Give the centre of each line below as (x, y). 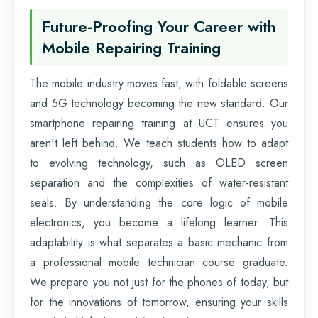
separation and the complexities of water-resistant (159, 182)
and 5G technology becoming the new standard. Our (159, 103)
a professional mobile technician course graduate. (159, 262)
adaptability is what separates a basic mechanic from (159, 242)
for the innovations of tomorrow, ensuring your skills (159, 302)
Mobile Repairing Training (131, 47)
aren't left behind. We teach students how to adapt (159, 143)
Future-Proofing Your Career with (159, 26)
